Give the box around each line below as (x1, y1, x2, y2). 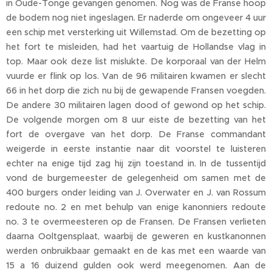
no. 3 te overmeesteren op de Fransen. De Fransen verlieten (6, 216, 266, 228)
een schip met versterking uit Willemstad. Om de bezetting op (6, 27, 266, 38)
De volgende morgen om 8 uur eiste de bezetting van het (6, 114, 266, 126)
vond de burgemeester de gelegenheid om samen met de (6, 172, 266, 184)
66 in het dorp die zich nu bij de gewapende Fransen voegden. (6, 85, 266, 97)
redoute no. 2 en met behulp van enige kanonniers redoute (6, 202, 266, 213)
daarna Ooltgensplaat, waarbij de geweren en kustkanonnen (6, 231, 266, 242)
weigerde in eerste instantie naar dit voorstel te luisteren (6, 143, 266, 155)
